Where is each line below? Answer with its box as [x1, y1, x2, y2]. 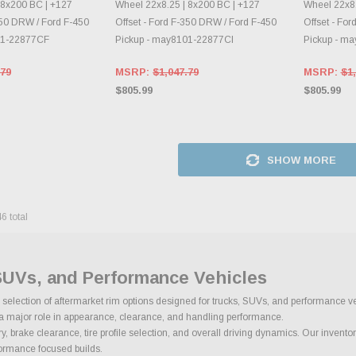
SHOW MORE [266, 154, 336, 166]
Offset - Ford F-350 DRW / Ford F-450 [115, 16, 277, 28]
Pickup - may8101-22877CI [115, 33, 234, 45]
